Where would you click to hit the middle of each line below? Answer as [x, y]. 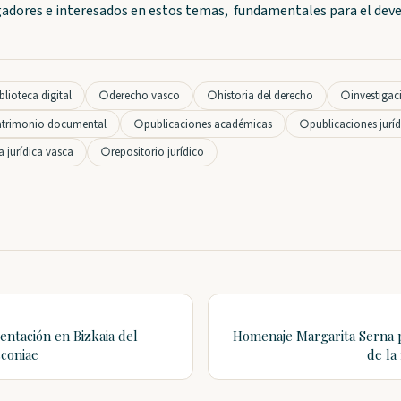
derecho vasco [145, 95]
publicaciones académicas [208, 124]
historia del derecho [265, 95]
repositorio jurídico [158, 153]
